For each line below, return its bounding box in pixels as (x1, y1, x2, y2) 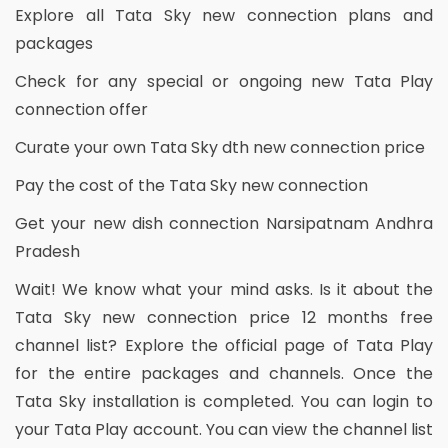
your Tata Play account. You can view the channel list (15, 418, 433, 442)
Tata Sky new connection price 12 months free (15, 306, 433, 330)
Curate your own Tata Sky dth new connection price (15, 136, 425, 160)
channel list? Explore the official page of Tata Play (15, 334, 433, 358)
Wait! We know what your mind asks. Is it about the (15, 278, 433, 302)
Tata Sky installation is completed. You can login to (15, 390, 433, 414)
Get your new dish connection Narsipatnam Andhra (15, 212, 433, 236)
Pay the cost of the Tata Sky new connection (15, 174, 368, 198)
